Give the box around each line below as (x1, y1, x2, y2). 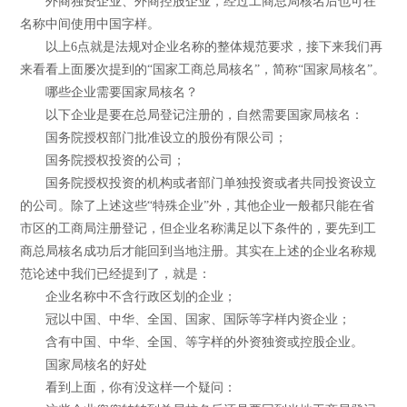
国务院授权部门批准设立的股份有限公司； (20, 130, 288, 144)
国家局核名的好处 (20, 357, 148, 372)
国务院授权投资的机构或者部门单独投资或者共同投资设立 (20, 175, 377, 190)
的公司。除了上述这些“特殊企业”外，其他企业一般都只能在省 (20, 198, 375, 213)
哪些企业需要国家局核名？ (20, 84, 199, 99)
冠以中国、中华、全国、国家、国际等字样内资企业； (20, 312, 352, 326)
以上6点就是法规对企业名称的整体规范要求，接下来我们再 (20, 39, 383, 54)
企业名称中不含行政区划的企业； (20, 289, 237, 303)
